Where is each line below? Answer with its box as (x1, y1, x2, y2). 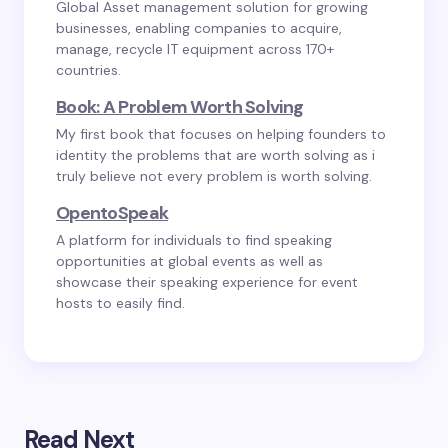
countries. (56, 61, 121, 79)
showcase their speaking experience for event (56, 273, 358, 291)
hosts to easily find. (56, 294, 185, 312)
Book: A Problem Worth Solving (56, 95, 304, 119)
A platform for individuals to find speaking (56, 231, 332, 249)
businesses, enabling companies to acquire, (56, 19, 342, 37)
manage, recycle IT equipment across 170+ (56, 40, 334, 58)
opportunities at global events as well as (56, 252, 323, 270)
